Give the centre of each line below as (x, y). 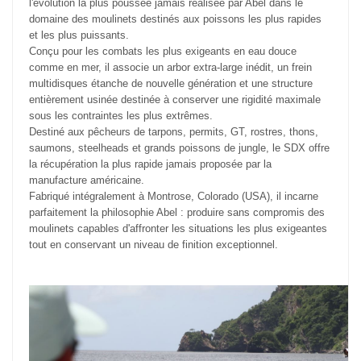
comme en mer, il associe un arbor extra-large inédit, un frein (170, 68)
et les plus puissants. (79, 35)
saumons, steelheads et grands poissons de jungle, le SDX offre (179, 148)
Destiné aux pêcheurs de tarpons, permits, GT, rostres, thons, (174, 132)
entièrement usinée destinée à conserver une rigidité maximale (175, 100)
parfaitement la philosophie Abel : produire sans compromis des (177, 213)
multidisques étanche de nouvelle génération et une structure (171, 84)
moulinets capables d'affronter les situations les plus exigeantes (178, 229)
